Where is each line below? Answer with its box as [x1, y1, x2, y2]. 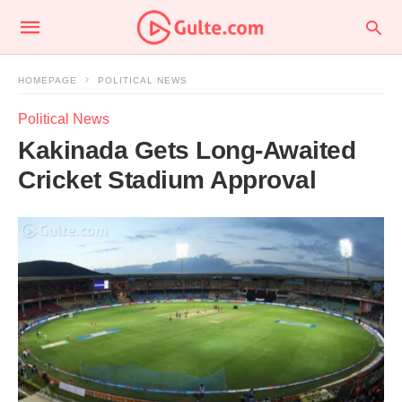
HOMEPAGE [18, 75, 77, 85]
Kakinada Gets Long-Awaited [18, 136, 355, 164]
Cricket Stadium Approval [18, 166, 316, 194]
